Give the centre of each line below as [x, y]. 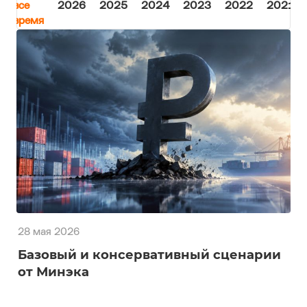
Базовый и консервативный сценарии [149, 255]
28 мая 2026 [49, 233]
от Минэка [53, 272]
